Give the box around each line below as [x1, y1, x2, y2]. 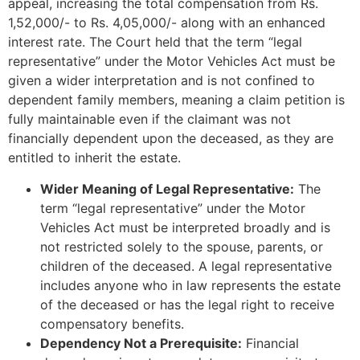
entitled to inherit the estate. [8, 149, 181, 166]
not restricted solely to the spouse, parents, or [40, 238, 323, 255]
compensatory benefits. [40, 315, 184, 332]
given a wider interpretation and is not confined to [8, 72, 315, 89]
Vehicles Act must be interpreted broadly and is [40, 219, 330, 235]
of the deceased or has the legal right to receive [40, 296, 334, 313]
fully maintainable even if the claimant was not [8, 111, 291, 128]
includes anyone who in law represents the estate [40, 276, 341, 293]
